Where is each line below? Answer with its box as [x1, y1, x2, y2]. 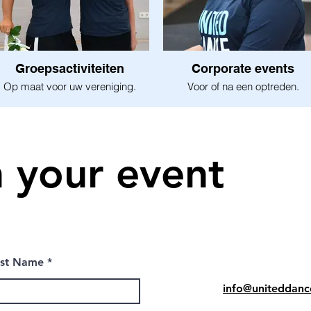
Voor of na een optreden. [187, 79, 299, 93]
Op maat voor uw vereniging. [3, 79, 136, 93]
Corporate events [192, 60, 294, 76]
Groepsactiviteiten [15, 60, 124, 76]
